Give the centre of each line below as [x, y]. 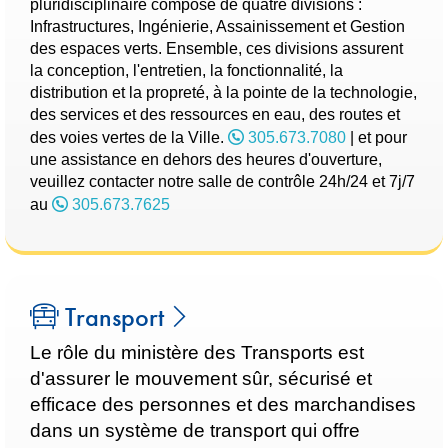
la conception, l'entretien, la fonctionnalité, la [186, 70]
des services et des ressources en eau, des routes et [215, 114]
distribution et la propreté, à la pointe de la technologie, [223, 92]
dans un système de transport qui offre [195, 430]
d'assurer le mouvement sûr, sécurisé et [201, 378]
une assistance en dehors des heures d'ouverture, [206, 159]
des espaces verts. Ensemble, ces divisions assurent [216, 48]
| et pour [376, 137]
